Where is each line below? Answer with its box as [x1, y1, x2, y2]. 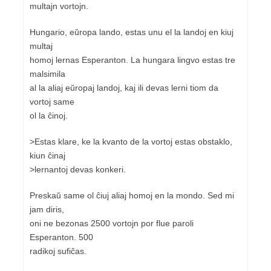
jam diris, [30, 204, 64, 214]
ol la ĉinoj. [30, 110, 68, 120]
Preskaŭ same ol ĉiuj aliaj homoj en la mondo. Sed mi [30, 190, 234, 200]
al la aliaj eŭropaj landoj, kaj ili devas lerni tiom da [30, 82, 218, 93]
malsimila [30, 68, 65, 79]
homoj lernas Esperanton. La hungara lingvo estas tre [30, 54, 235, 65]
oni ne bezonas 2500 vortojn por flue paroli [30, 218, 194, 228]
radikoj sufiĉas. [30, 246, 87, 256]
